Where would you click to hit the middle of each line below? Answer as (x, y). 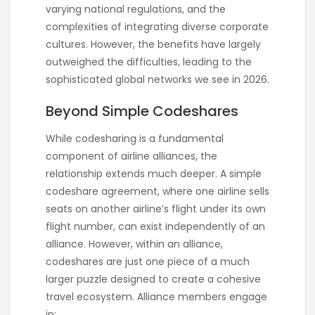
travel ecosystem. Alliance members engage (156, 296)
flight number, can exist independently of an (155, 226)
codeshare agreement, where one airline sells (157, 191)
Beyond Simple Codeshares (142, 111)
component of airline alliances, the (131, 156)
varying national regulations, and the (136, 9)
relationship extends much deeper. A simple (154, 173)
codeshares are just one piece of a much (148, 261)
